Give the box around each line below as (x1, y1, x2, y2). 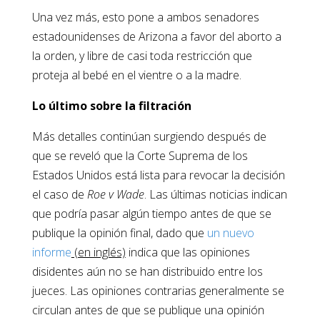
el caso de (31, 186, 87, 203)
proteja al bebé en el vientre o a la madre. (31, 67, 241, 84)
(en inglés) (71, 244, 126, 261)
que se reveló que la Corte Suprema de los (31, 148, 248, 164)
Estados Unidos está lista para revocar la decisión (31, 167, 285, 184)
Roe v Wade (86, 186, 144, 203)
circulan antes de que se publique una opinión (31, 302, 264, 319)
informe (31, 244, 71, 261)
